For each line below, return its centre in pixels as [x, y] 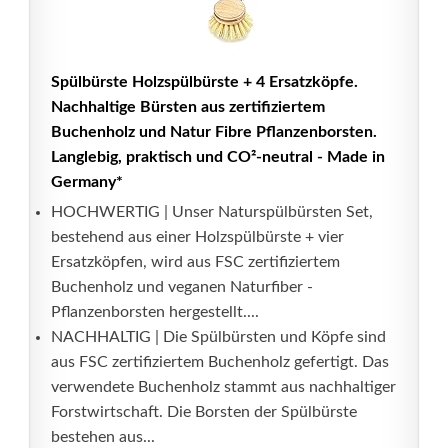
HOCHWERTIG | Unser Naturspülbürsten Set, [212, 212]
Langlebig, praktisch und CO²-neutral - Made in [218, 157]
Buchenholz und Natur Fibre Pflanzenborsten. [214, 132]
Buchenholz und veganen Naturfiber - [182, 287]
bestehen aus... [103, 437]
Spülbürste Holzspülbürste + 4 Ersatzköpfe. [204, 82]
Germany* [87, 182]
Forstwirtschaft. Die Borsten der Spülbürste [204, 412]
